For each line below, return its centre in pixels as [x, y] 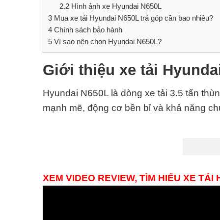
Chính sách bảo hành [87, 30]
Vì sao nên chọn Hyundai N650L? [107, 42]
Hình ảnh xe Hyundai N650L [115, 6]
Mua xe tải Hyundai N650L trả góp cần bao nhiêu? [134, 18]
